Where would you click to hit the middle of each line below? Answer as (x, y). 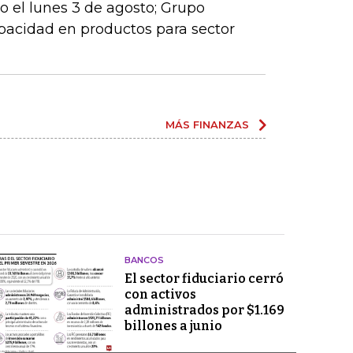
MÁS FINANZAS (207, 124)
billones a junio (173, 326)
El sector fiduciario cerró (204, 279)
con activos (160, 294)
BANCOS (144, 260)
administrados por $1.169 (204, 310)
